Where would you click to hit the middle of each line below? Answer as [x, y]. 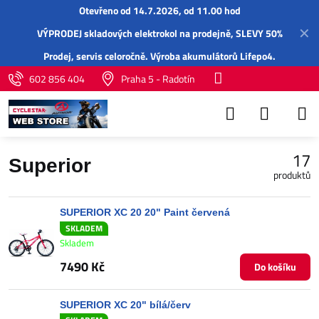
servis [89, 56]
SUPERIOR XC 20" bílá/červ [125, 304]
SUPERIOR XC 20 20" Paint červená [145, 212]
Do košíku [275, 266]
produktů [292, 175]
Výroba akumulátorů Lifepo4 [211, 56]
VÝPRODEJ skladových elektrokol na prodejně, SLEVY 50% [159, 33]
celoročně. [126, 56]
